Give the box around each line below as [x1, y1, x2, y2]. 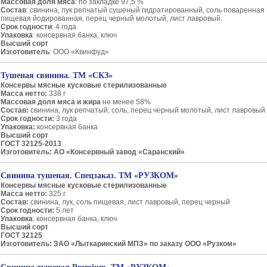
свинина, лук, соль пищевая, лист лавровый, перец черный [30, 198, 230, 206]
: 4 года [52, 23, 76, 31]
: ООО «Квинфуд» [49, 48, 109, 56]
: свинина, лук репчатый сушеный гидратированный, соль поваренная [26, 6, 265, 14]
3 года [56, 114, 77, 123]
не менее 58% [101, 98, 151, 106]
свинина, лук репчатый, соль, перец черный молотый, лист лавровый [29, 106, 265, 114]
